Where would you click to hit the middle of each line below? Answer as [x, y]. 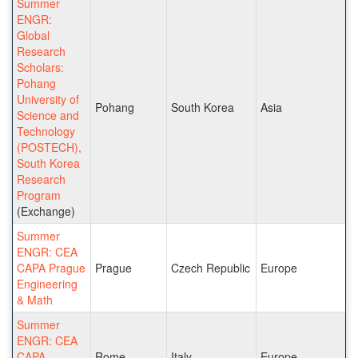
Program [39, 195]
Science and [48, 115]
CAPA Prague [51, 267]
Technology [46, 131]
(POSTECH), [49, 147]
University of [48, 99]
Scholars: [40, 67]
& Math [35, 299]
